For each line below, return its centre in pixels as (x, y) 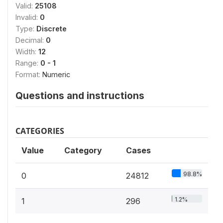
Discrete (52, 29)
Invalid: (28, 17)
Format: (29, 74)
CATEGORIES (40, 131)
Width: (27, 52)
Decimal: (31, 40)
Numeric (56, 74)
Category (83, 150)
